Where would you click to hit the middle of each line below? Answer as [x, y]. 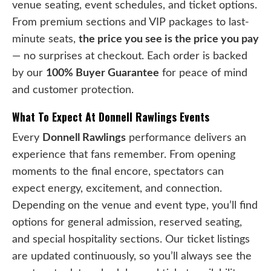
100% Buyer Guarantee [103, 73]
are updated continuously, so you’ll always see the [132, 256]
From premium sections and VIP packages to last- [131, 22]
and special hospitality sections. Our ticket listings [131, 239]
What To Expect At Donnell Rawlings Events [111, 116]
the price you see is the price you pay [169, 39]
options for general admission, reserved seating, [127, 222]
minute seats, [45, 39]
